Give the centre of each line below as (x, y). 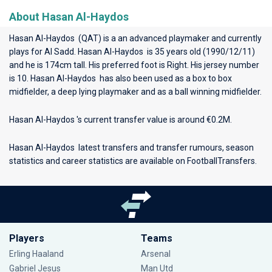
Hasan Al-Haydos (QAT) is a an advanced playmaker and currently (135, 38)
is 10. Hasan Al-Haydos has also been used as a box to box (121, 78)
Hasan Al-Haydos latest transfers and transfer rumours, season (131, 148)
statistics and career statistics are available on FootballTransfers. (133, 161)
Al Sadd (59, 52)
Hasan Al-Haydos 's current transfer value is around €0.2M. (121, 120)
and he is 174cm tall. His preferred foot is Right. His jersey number (134, 65)
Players (27, 238)
